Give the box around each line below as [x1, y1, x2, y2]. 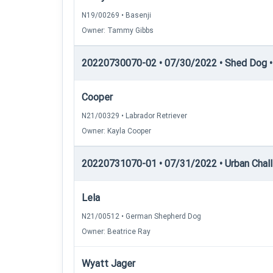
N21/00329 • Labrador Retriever [82, 112, 187, 120]
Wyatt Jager [82, 258, 135, 269]
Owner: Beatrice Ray [82, 227, 151, 236]
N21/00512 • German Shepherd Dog [82, 212, 201, 221]
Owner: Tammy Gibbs [82, 26, 154, 35]
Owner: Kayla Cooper [82, 127, 151, 135]
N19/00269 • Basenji [82, 11, 151, 19]
